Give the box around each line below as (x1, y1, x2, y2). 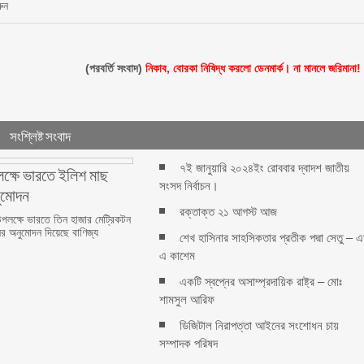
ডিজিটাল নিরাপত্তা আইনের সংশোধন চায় (180, 318, 340, 332)
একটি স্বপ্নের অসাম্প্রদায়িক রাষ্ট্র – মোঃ (180, 275, 343, 288)
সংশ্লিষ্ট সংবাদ (10, 125, 71, 145)
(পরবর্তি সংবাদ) (85, 62, 146, 75)
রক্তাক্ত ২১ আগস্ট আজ (180, 205, 278, 219)
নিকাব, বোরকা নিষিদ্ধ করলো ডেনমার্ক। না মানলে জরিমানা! (145, 62, 362, 75)
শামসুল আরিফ (159, 292, 215, 306)
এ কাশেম (159, 249, 196, 262)
